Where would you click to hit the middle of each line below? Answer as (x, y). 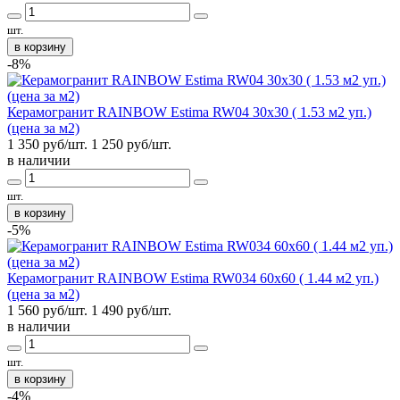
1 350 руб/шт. (47, 144)
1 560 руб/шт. (47, 310)
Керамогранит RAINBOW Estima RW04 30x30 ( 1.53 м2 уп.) (189, 112)
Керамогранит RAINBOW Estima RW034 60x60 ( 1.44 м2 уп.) (193, 278)
